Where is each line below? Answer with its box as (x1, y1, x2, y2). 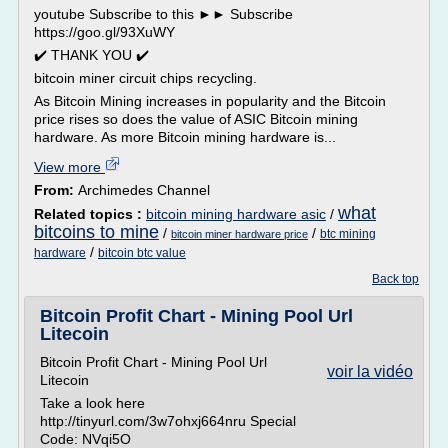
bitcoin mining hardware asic (146, 206, 326, 222)
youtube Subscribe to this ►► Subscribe (34, 6, 293, 22)
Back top (372, 272, 419, 286)
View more (34, 159, 105, 175)
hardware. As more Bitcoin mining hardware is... (34, 129, 336, 145)
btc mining (320, 227, 376, 241)
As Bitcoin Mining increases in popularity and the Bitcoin (34, 93, 386, 109)
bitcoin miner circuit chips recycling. (34, 70, 257, 86)
